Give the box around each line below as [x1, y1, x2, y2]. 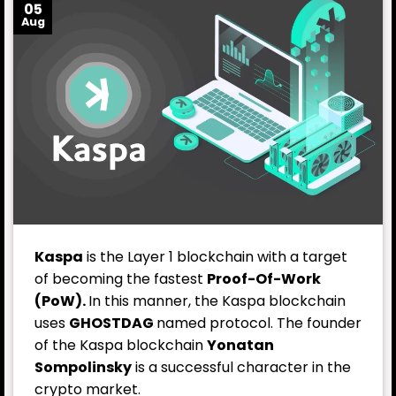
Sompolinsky [34, 357, 132, 378]
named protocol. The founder [156, 313, 362, 334]
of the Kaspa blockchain [34, 335, 207, 356]
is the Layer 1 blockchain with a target [83, 247, 347, 268]
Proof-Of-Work [207, 269, 321, 290]
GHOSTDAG [69, 313, 156, 334]
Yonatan [207, 335, 274, 356]
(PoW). [34, 291, 88, 312]
